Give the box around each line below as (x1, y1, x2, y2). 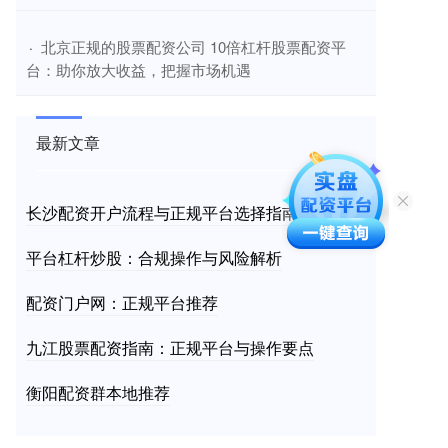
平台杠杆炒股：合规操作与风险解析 (26, 246, 282, 270)
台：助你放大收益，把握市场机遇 (26, 59, 251, 81)
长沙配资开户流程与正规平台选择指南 (26, 201, 298, 225)
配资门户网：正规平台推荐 (26, 291, 218, 315)
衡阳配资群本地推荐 (26, 381, 170, 405)
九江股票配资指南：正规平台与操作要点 (26, 336, 314, 360)
